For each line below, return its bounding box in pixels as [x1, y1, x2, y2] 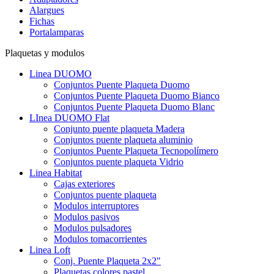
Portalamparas [29, 27, 84, 37]
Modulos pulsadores [54, 223, 131, 233]
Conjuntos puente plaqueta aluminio [54, 135, 193, 145]
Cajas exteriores [54, 179, 115, 189]
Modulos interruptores [54, 201, 139, 211]
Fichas [29, 16, 54, 26]
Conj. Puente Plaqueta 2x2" [54, 256, 161, 266]
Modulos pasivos [54, 212, 119, 222]
